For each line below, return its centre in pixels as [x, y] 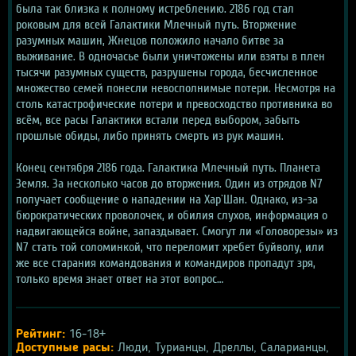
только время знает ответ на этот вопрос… [120, 279]
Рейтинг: [41, 334]
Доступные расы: [65, 348]
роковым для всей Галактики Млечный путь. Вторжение [156, 24]
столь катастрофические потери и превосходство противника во [174, 104]
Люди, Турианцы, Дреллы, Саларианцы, [221, 348]
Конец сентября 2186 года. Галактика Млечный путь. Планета [168, 167]
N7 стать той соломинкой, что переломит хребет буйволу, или [170, 247]
